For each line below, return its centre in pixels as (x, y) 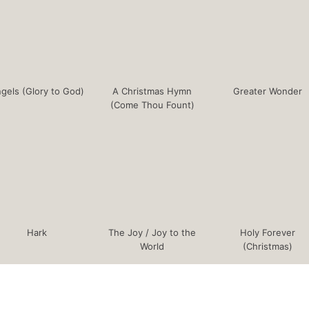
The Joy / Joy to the (152, 233)
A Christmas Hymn (152, 91)
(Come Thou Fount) (152, 105)
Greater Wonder (267, 91)
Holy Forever (267, 233)
